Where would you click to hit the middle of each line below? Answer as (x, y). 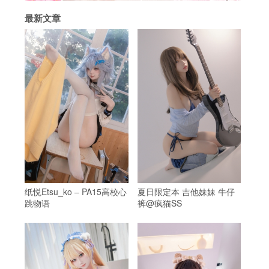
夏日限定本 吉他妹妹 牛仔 (186, 192)
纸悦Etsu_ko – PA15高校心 (76, 192)
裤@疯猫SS (159, 203)
